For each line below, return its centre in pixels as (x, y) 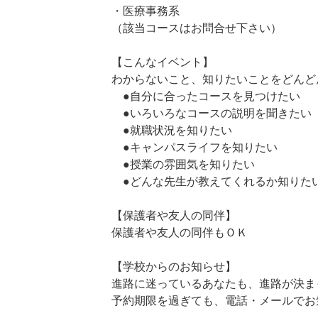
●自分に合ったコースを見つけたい (206, 96)
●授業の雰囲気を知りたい (183, 164)
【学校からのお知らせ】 (174, 266)
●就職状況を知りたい (172, 130)
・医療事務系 (146, 11)
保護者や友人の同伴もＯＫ (180, 232)
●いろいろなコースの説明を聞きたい (212, 113)
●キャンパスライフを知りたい (194, 147)
